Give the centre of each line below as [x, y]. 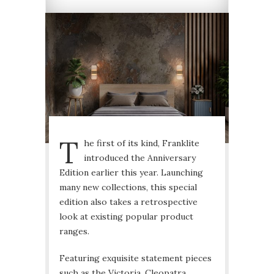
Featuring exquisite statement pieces [135, 258]
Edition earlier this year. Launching [131, 172]
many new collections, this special [128, 187]
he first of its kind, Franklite [142, 143]
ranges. [76, 231]
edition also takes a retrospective [128, 202]
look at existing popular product [126, 216]
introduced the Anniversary [140, 157]
